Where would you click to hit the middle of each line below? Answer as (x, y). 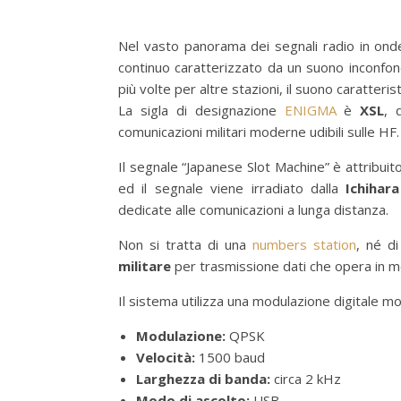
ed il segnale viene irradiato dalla (232, 188)
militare (145, 265)
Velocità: (166, 357)
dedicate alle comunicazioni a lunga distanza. (253, 209)
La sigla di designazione (201, 110)
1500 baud (230, 357)
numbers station (304, 244)
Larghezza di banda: (203, 378)
